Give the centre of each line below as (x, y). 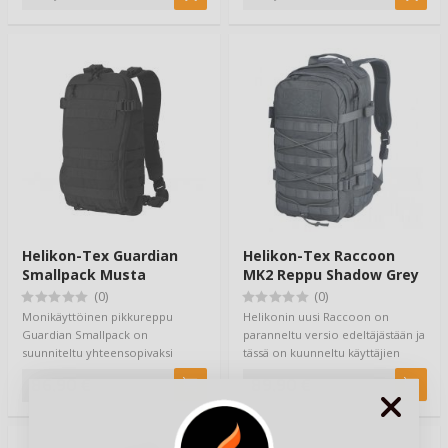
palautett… (271, 371)
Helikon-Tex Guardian (100, 255)
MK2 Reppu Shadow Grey (330, 274)
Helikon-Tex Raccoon (318, 255)
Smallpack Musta (84, 274)
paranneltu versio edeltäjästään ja (333, 335)
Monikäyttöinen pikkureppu (97, 317)
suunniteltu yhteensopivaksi (97, 353)
